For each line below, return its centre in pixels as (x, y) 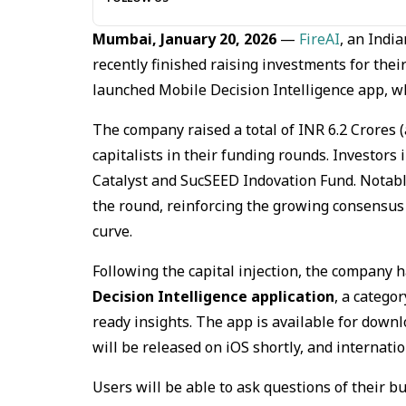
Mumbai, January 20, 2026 (186, 39)
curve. (112, 231)
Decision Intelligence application (213, 296)
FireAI (319, 39)
